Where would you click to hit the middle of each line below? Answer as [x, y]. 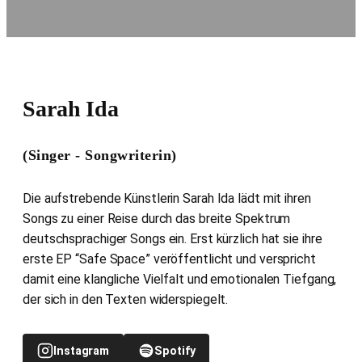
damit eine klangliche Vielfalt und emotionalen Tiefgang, [180, 279]
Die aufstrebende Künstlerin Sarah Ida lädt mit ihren [167, 198]
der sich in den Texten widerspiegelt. [126, 299]
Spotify [175, 351]
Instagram [82, 351]
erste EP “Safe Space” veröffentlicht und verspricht [169, 259]
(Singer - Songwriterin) [100, 155]
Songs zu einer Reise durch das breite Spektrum [157, 218]
